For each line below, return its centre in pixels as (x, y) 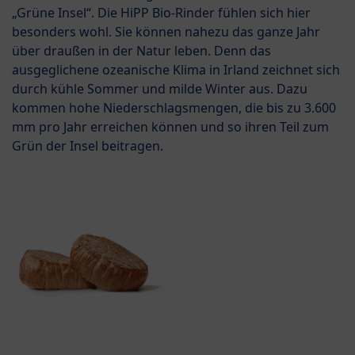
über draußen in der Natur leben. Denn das (141, 50)
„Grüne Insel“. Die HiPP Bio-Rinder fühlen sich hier (161, 12)
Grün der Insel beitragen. (88, 145)
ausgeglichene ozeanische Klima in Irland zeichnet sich (176, 69)
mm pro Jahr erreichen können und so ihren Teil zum (170, 126)
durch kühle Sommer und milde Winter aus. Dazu (160, 88)
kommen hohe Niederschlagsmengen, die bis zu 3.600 (174, 107)
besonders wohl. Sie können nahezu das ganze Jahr (166, 31)
